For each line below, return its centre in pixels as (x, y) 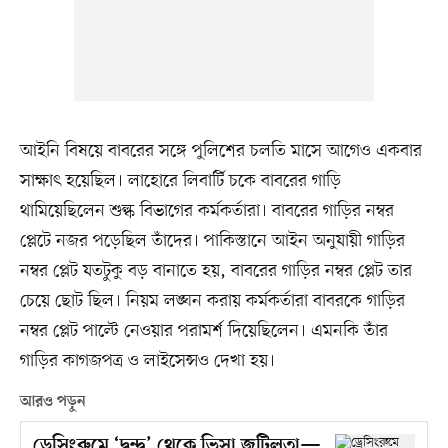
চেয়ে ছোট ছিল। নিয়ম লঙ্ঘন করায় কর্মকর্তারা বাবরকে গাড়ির (212, 301)
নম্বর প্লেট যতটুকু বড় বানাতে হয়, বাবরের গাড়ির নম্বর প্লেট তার (215, 271)
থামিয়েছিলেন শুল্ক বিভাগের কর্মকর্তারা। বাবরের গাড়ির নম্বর (206, 211)
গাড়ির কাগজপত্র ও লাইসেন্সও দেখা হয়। (147, 361)
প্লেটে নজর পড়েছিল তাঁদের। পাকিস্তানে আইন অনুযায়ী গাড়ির (212, 241)
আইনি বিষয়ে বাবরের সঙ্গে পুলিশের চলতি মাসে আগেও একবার (220, 151)
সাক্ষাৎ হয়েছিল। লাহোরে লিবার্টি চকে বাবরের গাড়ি (180, 181)
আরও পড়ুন (52, 402)
